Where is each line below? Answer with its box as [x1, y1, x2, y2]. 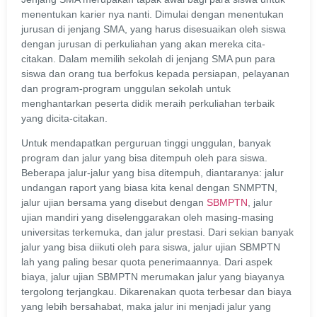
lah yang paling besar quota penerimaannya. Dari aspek [21, 256, 272, 268]
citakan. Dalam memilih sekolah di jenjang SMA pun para [21, 52, 275, 64]
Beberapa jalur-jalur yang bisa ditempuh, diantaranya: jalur [21, 167, 284, 179]
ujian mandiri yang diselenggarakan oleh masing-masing [21, 212, 274, 224]
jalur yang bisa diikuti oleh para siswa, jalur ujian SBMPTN [21, 241, 280, 253]
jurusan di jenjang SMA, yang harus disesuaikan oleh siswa [21, 23, 286, 35]
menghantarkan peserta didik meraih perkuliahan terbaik [21, 97, 275, 109]
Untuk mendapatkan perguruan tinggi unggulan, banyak [21, 137, 271, 149]
